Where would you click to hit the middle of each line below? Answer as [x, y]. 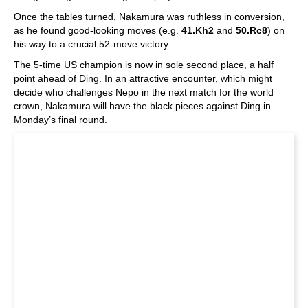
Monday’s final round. [60, 120]
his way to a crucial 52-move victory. [92, 44]
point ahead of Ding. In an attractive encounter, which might [143, 79]
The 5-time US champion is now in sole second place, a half [144, 65]
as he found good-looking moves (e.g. [98, 31]
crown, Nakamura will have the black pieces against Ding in [142, 106]
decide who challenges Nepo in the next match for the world [144, 92]
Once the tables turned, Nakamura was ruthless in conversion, [149, 17]
